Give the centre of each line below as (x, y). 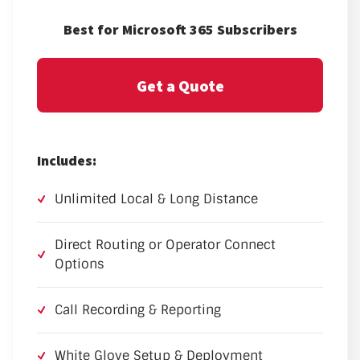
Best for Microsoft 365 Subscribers (180, 30)
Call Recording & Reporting (138, 310)
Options (80, 264)
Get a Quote (180, 85)
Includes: (67, 161)
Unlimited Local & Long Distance (156, 199)
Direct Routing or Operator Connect (165, 245)
